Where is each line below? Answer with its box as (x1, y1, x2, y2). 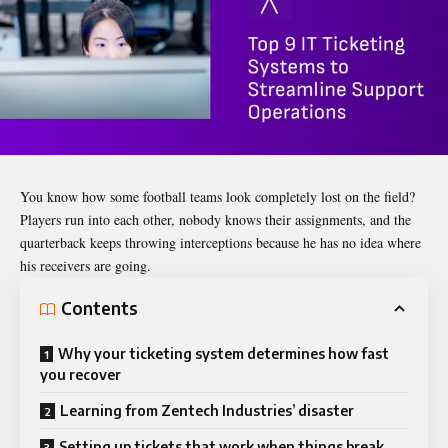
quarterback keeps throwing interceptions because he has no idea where (20, 232, 421, 252)
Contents (61, 297, 138, 320)
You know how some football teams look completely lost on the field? (20, 186, 415, 206)
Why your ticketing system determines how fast (58, 344, 389, 362)
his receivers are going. (20, 255, 156, 275)
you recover (40, 365, 121, 383)
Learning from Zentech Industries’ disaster (60, 401, 354, 419)
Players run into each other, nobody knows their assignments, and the (20, 209, 411, 229)
